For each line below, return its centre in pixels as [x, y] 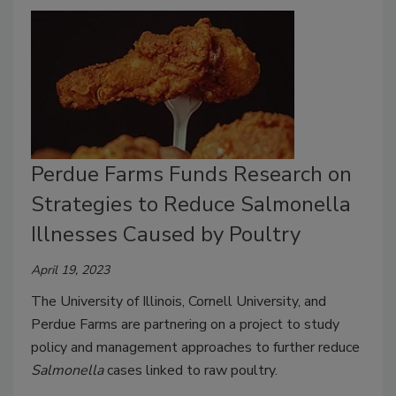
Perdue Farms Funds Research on [191, 174]
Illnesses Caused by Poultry [166, 234]
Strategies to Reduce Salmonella [191, 204]
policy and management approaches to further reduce [195, 347]
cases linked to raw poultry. [190, 370]
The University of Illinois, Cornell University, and [179, 301]
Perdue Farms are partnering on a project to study [185, 324]
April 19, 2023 [70, 270]
